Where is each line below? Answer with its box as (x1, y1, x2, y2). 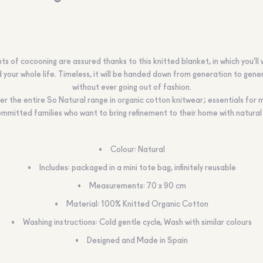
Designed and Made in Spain (87, 237, 188, 245)
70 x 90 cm (144, 182, 186, 190)
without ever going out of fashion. (72, 83, 191, 92)
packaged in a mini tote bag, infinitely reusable (69, 164, 236, 172)
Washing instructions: (23, 218, 99, 227)
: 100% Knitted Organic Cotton (97, 200, 208, 208)
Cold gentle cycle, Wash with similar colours (99, 218, 252, 227)
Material (66, 200, 97, 208)
